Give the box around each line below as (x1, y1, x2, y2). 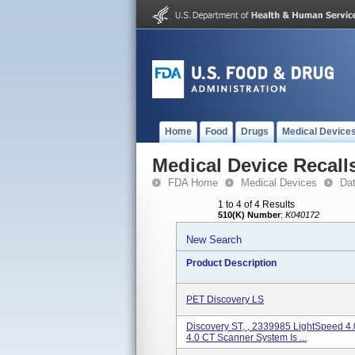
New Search (186, 234, 242, 246)
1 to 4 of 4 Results (218, 199, 295, 210)
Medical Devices (241, 177, 317, 189)
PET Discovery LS (186, 294, 264, 305)
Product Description (186, 258, 277, 269)
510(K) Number (218, 210, 281, 219)
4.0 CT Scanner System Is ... (186, 332, 307, 343)
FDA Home (168, 177, 218, 189)
